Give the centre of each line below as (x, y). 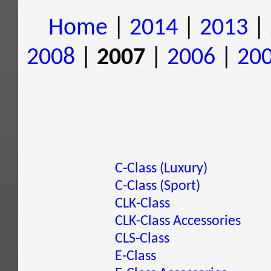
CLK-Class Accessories (178, 221)
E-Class (135, 256)
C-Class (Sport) (158, 186)
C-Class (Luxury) (161, 169)
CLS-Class (142, 239)
